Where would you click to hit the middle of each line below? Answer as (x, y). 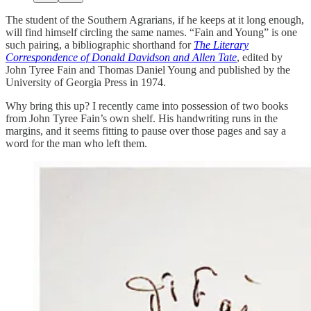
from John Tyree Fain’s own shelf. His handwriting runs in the (142, 118)
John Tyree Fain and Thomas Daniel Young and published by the (148, 69)
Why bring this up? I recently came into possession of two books (147, 106)
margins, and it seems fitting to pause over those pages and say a (146, 131)
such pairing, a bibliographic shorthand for (100, 44)
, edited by (260, 57)
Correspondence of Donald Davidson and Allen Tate (121, 57)
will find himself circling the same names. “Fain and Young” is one (151, 32)
